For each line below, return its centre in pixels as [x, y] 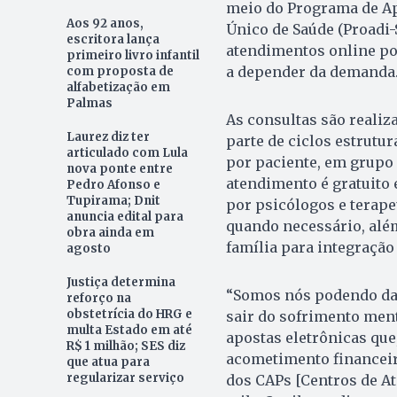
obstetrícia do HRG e [129, 314]
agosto [88, 248]
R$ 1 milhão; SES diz [125, 346]
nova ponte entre [119, 168]
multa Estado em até [129, 330]
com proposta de [120, 71]
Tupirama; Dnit [113, 200]
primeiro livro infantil [132, 55]
